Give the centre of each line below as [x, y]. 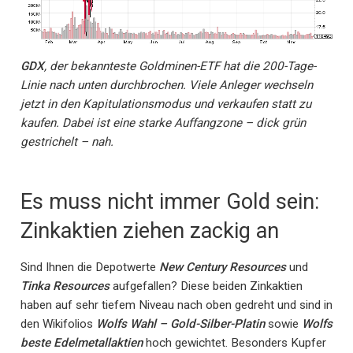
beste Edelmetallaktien [82, 343]
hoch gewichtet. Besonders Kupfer [234, 343]
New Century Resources [224, 268]
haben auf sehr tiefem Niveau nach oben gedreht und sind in [176, 305]
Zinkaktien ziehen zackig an [150, 230]
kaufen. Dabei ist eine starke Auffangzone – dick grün [163, 123]
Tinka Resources [67, 286]
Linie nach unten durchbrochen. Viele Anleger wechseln [167, 85]
